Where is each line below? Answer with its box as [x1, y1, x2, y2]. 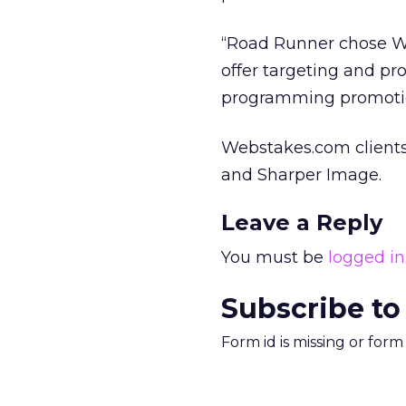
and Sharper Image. [221, 165, 382, 185]
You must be [221, 247, 328, 267]
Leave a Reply [221, 209, 382, 236]
